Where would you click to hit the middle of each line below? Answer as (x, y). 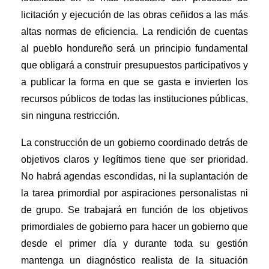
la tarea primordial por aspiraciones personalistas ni (134, 193)
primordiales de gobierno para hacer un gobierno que (134, 227)
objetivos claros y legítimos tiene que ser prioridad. (134, 160)
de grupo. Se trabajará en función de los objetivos (134, 210)
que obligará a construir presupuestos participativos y (134, 65)
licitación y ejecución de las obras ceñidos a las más (134, 15)
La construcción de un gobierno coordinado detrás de (134, 143)
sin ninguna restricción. (71, 116)
